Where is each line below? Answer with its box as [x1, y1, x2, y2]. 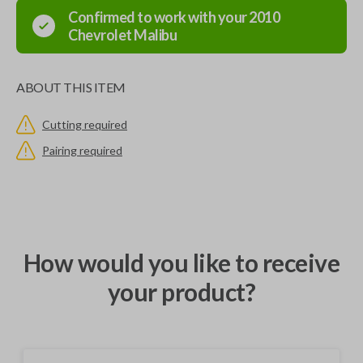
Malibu [134, 26, 177, 44]
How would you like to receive [23, 248, 340, 277]
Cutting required [42, 117, 127, 131]
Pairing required [42, 143, 122, 157]
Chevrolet [68, 26, 132, 44]
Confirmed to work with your [68, 8, 249, 26]
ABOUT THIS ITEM [16, 79, 126, 95]
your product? [107, 277, 256, 306]
